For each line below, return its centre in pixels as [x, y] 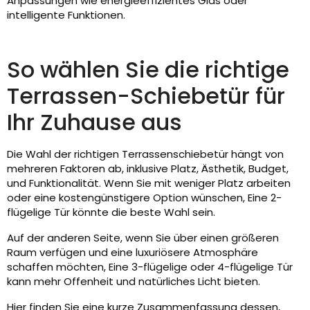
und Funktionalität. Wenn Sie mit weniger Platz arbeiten [149, 183]
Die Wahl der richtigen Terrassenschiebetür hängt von [145, 154]
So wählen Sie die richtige [148, 70]
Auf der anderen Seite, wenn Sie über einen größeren [143, 238]
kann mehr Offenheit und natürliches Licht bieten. [134, 282]
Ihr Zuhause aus [94, 122]
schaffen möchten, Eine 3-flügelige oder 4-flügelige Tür [150, 267]
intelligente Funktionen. [66, 15]
